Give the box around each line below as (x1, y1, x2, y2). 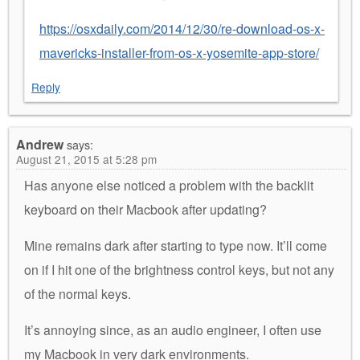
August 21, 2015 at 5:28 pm (16, 150, 157, 167)
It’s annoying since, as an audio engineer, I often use (24, 320, 321, 339)
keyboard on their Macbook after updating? (24, 199, 267, 219)
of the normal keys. (24, 284, 131, 303)
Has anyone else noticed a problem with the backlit (24, 175, 313, 194)
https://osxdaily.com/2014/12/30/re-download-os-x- (39, 18, 325, 38)
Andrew (16, 134, 63, 153)
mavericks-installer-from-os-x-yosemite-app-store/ (39, 43, 319, 62)
